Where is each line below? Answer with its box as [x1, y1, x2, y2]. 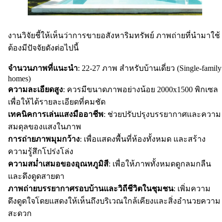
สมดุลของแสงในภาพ [8, 122, 81, 131]
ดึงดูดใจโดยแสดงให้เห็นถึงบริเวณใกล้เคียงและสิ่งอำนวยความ [8, 197, 221, 206]
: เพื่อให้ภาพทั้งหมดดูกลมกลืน [109, 160, 211, 168]
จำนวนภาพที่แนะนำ [8, 64, 78, 73]
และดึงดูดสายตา [8, 172, 64, 181]
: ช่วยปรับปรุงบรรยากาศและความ [104, 110, 221, 119]
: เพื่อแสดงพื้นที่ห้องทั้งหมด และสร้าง [80, 135, 206, 144]
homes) [8, 74, 31, 83]
